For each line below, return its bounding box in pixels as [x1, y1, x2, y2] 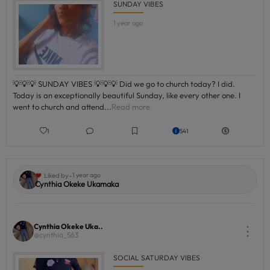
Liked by [44, 171, 69, 180]
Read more [111, 102, 150, 111]
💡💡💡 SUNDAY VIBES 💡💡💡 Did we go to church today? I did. [13, 79, 235, 89]
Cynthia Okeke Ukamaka [35, 179, 119, 189]
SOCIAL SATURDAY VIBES [113, 253, 200, 262]
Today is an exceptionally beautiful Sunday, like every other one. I [13, 90, 240, 100]
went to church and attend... [13, 102, 111, 111]
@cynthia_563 [34, 230, 78, 239]
